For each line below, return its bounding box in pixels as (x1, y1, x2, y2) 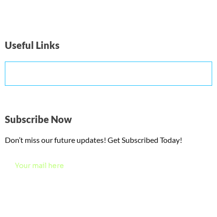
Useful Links (5, 39, 60, 51)
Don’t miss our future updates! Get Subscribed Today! (5, 135, 182, 144)
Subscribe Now (5, 113, 72, 125)
